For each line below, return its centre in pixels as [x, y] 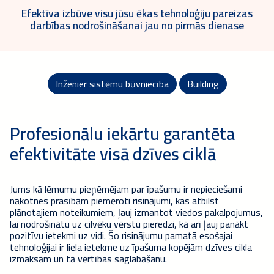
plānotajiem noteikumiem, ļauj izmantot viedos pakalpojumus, [136, 212]
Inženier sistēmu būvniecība [112, 83]
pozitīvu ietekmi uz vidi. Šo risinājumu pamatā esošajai [121, 235]
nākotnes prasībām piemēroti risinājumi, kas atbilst [114, 200]
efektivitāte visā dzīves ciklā [113, 154]
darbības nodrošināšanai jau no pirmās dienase [137, 25]
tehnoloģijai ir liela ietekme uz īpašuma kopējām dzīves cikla [131, 247]
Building [203, 83]
